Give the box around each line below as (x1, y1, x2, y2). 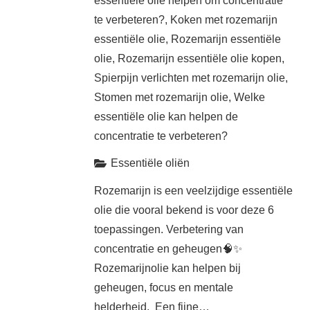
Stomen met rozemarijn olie (93, 91, 228, 104)
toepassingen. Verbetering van (93, 223, 244, 235)
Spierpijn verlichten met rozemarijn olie (93, 72, 285, 84)
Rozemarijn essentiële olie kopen (117, 53, 282, 65)
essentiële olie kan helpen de (93, 111, 238, 123)
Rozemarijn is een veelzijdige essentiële (93, 184, 293, 197)
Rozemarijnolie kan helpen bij (93, 262, 241, 274)
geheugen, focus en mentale (93, 281, 233, 293)
